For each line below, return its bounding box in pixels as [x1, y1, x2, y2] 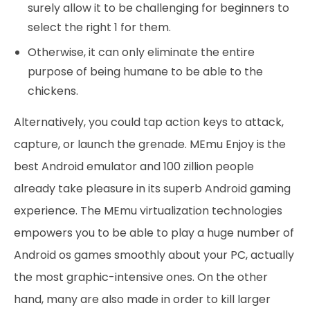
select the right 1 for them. [28, 19, 171, 35]
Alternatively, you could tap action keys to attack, [14, 114, 284, 130]
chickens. [28, 83, 78, 99]
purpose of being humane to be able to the [28, 64, 263, 80]
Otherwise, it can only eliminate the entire [28, 44, 255, 60]
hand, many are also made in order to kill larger [14, 291, 271, 307]
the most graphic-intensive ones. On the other [14, 269, 268, 285]
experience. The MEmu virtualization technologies [14, 203, 282, 219]
